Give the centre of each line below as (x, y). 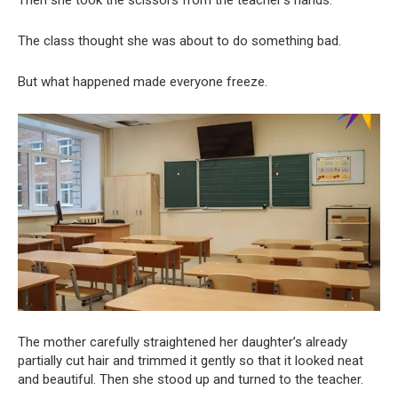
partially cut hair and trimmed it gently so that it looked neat (191, 360)
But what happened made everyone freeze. (143, 81)
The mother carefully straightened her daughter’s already (183, 342)
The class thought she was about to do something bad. (179, 40)
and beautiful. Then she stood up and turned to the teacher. (191, 379)
